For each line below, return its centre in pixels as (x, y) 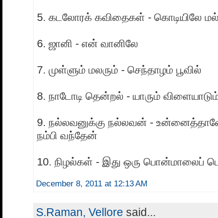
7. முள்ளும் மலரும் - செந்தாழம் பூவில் (119, 70)
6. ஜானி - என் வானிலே (88, 44)
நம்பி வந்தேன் (67, 136)
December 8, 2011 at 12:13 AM (92, 184)
